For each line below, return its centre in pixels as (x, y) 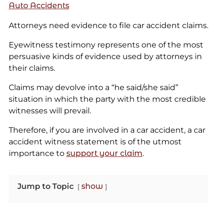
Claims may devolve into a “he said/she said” (93, 87)
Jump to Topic (45, 186)
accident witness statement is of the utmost (95, 141)
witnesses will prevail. (50, 110)
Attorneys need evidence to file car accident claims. (108, 25)
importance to (37, 153)
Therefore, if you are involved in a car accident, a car (107, 130)
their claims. (32, 68)
